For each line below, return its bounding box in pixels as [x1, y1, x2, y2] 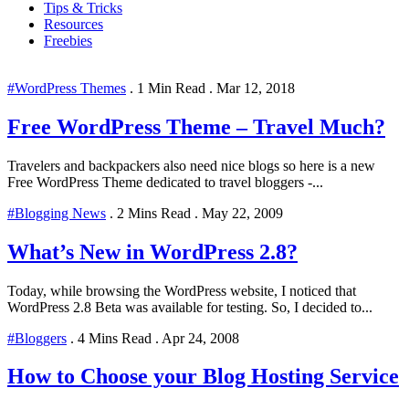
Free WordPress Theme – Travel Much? [7, 114, 385, 139]
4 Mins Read [74, 330, 155, 346]
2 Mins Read [113, 204, 194, 221]
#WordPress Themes [7, 79, 126, 96]
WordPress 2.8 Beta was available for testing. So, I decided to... [7, 299, 372, 315]
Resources [44, 16, 103, 32]
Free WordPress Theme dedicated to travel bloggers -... [7, 173, 323, 190]
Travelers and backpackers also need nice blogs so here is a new [7, 157, 375, 173]
